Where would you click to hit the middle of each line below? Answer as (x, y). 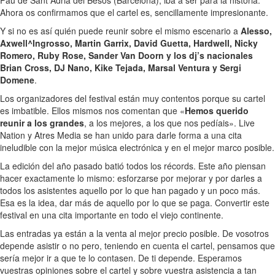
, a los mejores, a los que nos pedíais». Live (169, 123)
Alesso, (256, 31)
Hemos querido (217, 111)
